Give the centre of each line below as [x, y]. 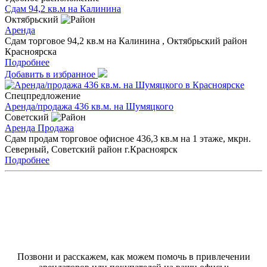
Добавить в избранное [51, 74]
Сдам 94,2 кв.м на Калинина [63, 8]
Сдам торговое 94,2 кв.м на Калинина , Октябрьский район [126, 41]
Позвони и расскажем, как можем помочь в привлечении [133, 256]
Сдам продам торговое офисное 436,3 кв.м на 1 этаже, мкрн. [128, 138]
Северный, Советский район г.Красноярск [91, 149]
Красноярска [31, 51]
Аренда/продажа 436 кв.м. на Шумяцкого [89, 106]
